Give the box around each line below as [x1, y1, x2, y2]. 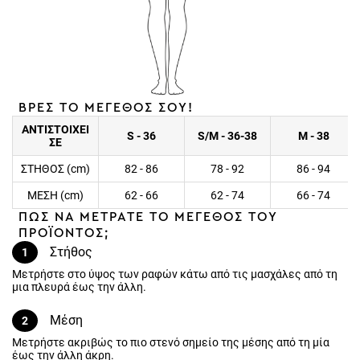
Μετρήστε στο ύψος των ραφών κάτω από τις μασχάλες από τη [12, 268, 337, 280]
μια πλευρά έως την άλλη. [12, 280, 146, 293]
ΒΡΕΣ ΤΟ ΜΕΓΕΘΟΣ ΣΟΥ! [18, 101, 194, 114]
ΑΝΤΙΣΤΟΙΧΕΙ [22, 123, 89, 136]
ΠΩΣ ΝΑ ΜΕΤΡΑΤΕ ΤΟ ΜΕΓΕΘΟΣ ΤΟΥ [18, 211, 277, 223]
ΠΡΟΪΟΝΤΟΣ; [18, 227, 109, 239]
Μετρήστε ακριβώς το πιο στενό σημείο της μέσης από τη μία [12, 336, 329, 349]
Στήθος [50, 244, 92, 260]
